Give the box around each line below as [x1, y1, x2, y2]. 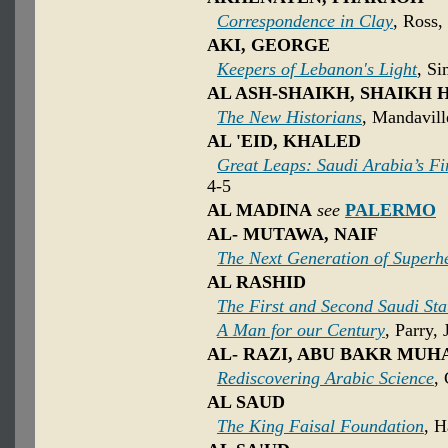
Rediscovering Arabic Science [217, 368, 434, 389]
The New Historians [217, 107, 362, 128]
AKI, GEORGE [207, 35, 330, 56]
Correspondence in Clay [217, 11, 393, 32]
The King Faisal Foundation [217, 416, 424, 437]
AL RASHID [207, 272, 306, 293]
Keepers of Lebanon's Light [217, 59, 417, 80]
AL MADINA [207, 200, 312, 221]
